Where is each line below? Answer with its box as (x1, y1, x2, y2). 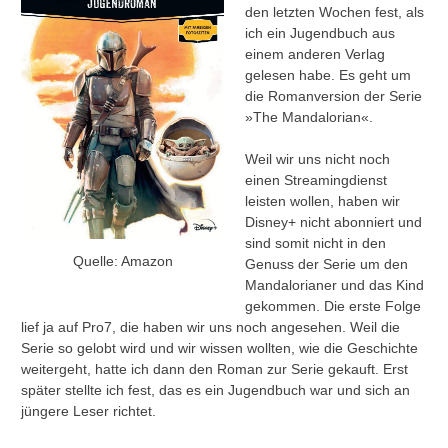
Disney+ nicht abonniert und (245, 214, 422, 231)
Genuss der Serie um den (245, 256, 408, 273)
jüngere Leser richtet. (21, 403, 156, 420)
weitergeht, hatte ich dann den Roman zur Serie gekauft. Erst (21, 361, 408, 378)
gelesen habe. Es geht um (245, 67, 411, 84)
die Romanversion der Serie (245, 88, 422, 105)
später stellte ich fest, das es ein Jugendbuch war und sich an (21, 382, 410, 399)
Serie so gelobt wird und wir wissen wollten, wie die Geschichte (21, 340, 418, 357)
